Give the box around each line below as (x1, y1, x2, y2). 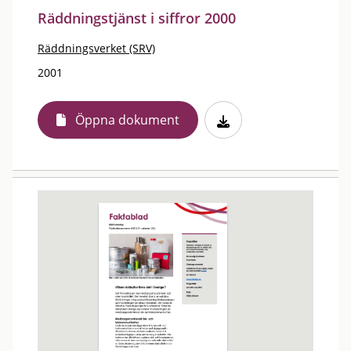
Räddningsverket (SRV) (38, 41, 155, 56)
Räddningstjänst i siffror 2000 (38, 9, 236, 27)
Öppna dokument (75, 111, 179, 128)
